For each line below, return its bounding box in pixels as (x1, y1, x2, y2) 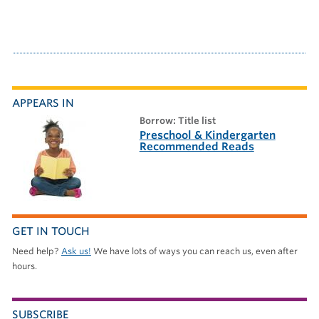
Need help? (11, 246, 61, 257)
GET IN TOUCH (11, 225, 90, 239)
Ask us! (61, 246, 91, 257)
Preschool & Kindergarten (139, 129, 276, 142)
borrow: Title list (145, 115, 216, 127)
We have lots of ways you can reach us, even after (90, 246, 298, 257)
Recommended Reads (139, 140, 254, 154)
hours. (11, 261, 37, 272)
